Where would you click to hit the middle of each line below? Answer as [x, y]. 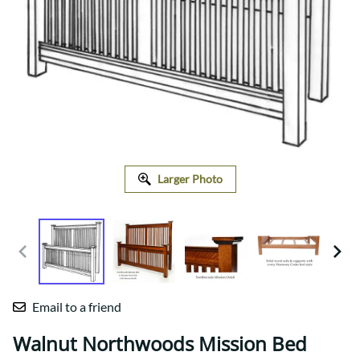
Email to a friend [77, 307]
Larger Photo [190, 179]
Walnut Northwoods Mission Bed [160, 344]
